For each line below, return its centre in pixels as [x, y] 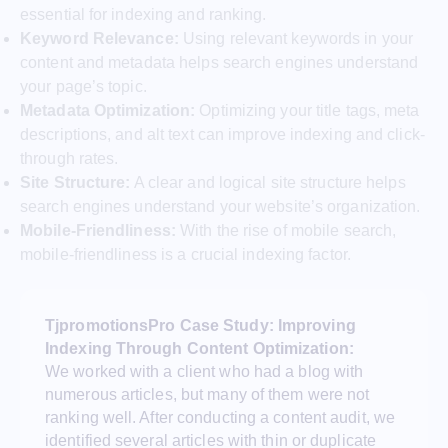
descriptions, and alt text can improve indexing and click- [222, 134]
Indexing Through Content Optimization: [199, 349]
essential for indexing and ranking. [143, 14]
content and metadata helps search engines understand [219, 62]
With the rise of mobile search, [286, 230]
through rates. [69, 158]
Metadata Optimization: [108, 110]
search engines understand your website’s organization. [220, 206]
